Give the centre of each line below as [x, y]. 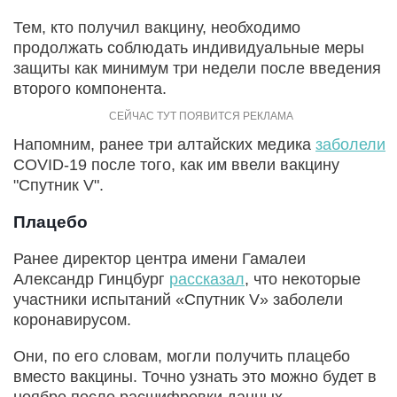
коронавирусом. [72, 319]
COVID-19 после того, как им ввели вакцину [176, 164]
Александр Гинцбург [91, 279]
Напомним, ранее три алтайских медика [164, 144]
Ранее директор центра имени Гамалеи [160, 258]
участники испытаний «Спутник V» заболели [178, 299]
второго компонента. [90, 88]
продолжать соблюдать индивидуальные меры [189, 47]
